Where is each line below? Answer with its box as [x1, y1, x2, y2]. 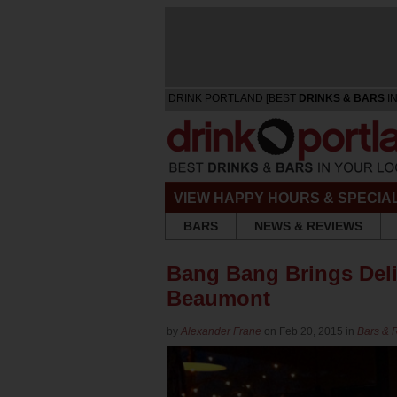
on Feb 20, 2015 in [264, 325, 357, 339]
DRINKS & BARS [299, 92, 385, 105]
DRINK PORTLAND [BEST [168, 92, 299, 105]
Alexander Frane [181, 325, 264, 339]
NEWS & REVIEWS [254, 219, 362, 233]
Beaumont [167, 286, 270, 310]
